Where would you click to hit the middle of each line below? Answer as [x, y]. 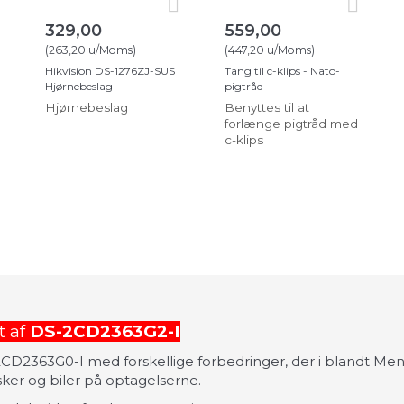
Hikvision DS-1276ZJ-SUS [110, 70]
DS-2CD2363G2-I [105, 332]
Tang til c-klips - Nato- [282, 70]
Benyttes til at [267, 107]
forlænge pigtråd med [291, 123]
